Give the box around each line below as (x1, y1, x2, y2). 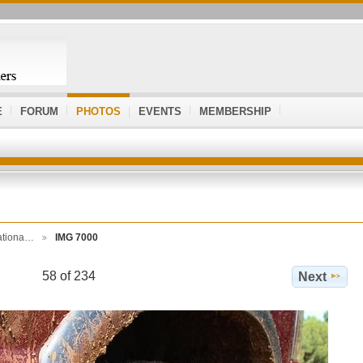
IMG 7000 (55, 232, 98, 243)
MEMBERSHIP (199, 105, 271, 117)
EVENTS (139, 105, 181, 117)
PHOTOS (76, 105, 121, 117)
